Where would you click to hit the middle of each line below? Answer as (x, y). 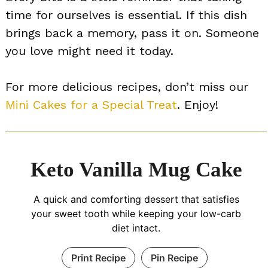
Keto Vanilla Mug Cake (136, 169)
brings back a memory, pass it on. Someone (132, 33)
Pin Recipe (174, 258)
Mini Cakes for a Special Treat (91, 104)
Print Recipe (98, 258)
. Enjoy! (198, 104)
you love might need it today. (89, 51)
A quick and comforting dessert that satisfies (136, 199)
